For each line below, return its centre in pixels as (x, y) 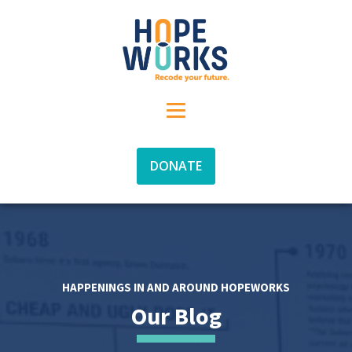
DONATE (176, 166)
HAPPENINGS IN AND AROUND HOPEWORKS (176, 287)
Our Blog (176, 316)
